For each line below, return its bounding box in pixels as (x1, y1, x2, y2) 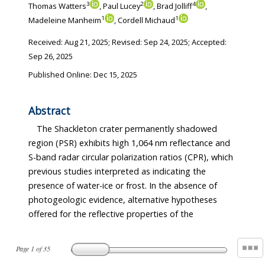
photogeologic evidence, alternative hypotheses (28, 194, 217, 206)
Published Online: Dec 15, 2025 (28, 69, 137, 80)
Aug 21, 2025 (64, 37, 108, 48)
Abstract (28, 104, 70, 118)
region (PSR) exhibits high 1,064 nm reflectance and (28, 137, 170, 149)
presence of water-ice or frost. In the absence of (28, 180, 174, 192)
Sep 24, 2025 (144, 37, 188, 48)
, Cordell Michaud (114, 15, 175, 26)
